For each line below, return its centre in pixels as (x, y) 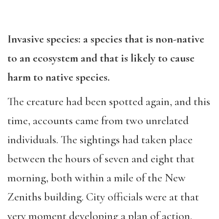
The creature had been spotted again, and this (109, 102)
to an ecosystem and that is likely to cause (101, 58)
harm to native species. (59, 77)
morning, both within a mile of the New (97, 178)
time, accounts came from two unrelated (98, 121)
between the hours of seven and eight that (101, 159)
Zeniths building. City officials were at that (103, 197)
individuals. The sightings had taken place (100, 140)
